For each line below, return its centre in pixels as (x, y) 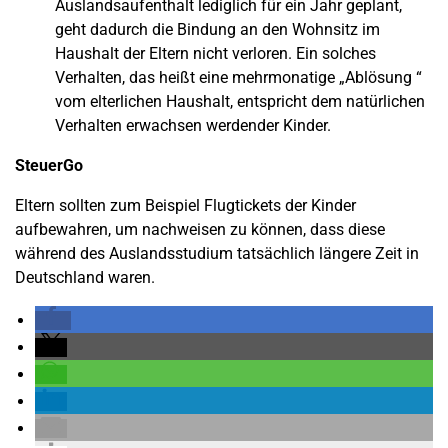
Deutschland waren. (85, 277)
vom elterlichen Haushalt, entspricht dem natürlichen (240, 101)
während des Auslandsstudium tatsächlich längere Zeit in (217, 253)
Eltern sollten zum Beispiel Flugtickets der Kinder (185, 205)
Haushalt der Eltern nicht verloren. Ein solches (215, 53)
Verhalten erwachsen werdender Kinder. (193, 125)
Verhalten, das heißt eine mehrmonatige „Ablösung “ (238, 77)
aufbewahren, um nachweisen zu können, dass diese (200, 229)
